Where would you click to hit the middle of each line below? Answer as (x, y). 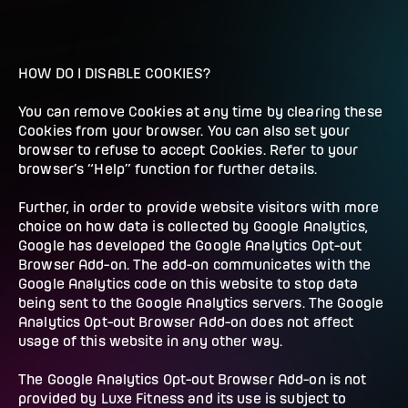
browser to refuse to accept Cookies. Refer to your (189, 150)
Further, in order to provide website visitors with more (199, 207)
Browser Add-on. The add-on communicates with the (195, 265)
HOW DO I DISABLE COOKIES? (115, 73)
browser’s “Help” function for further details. (168, 169)
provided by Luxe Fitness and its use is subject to (183, 398)
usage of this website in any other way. (151, 341)
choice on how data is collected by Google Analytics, (193, 226)
